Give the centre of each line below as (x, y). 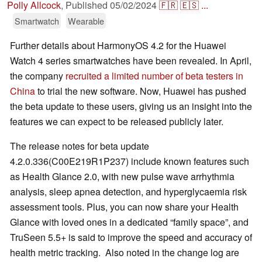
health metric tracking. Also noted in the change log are (125, 253)
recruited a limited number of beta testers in (154, 76)
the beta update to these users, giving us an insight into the (131, 106)
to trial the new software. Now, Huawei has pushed (141, 91)
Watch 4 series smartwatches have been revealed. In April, (131, 61)
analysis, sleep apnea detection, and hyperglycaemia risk (128, 192)
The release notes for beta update (80, 146)
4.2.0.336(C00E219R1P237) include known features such (130, 161)
